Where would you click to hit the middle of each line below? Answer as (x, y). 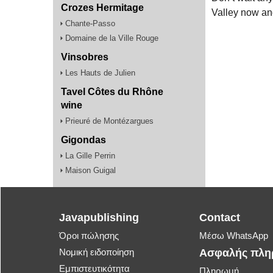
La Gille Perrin (90, 155)
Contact (220, 217)
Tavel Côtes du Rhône (112, 91)
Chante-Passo (90, 23)
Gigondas (83, 140)
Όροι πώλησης (89, 235)
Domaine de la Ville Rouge (112, 38)
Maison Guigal (90, 170)
